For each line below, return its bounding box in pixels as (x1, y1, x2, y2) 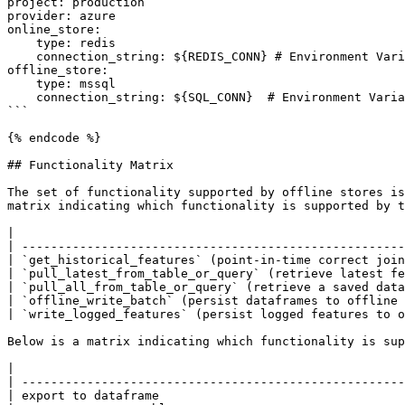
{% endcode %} (7, 131, 101, 145)
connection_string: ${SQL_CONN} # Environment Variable (7, 90, 36, 104)
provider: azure (7, 9, 116, 23)
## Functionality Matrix (7, 158, 174, 172)
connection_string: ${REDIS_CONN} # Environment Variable (7, 50, 36, 63)
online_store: (7, 23, 101, 36)
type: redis (7, 36, 36, 50)
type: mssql (7, 77, 36, 90)
